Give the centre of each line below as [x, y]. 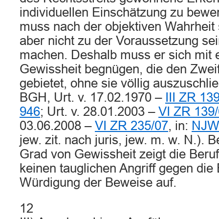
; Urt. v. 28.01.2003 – [99, 111]
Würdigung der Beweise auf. [98, 182]
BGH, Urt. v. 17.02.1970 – [92, 97]
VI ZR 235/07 [131, 126]
